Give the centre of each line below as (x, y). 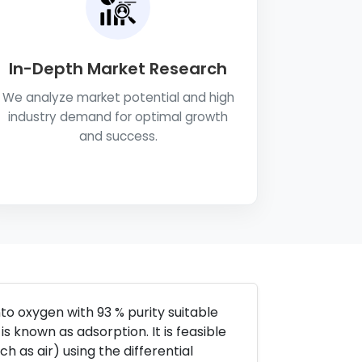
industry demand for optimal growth (118, 117)
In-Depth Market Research (118, 69)
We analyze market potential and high (118, 97)
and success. (118, 136)
